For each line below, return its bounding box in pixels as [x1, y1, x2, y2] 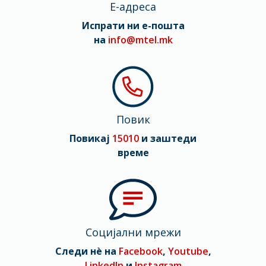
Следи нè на [55, 245, 119, 258]
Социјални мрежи [85, 225, 181, 239]
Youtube [167, 245, 208, 258]
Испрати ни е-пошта [81, 19, 185, 32]
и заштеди [139, 132, 197, 145]
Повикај [69, 132, 112, 145]
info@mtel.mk [107, 33, 173, 46]
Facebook [118, 245, 163, 258]
